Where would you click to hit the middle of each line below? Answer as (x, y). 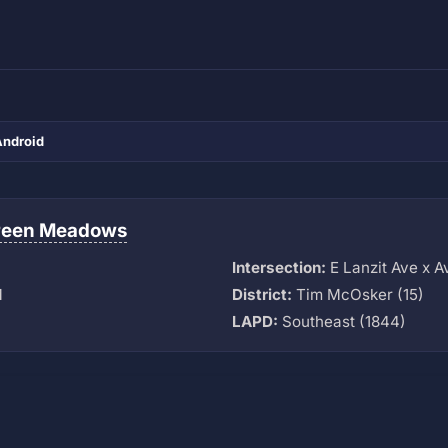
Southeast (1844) (342, 321)
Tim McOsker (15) (358, 294)
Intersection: (279, 267)
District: (262, 294)
